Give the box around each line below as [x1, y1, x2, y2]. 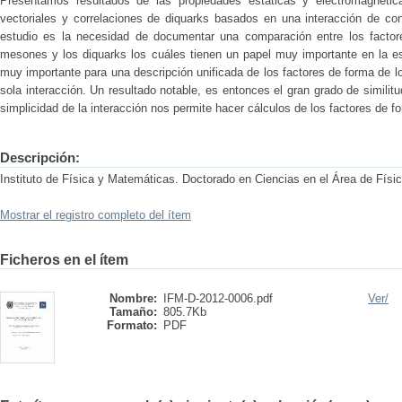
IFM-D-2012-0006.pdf [163, 292, 273, 305]
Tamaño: [109, 305, 157, 319]
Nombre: [109, 292, 157, 305]
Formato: [107, 319, 157, 332]
